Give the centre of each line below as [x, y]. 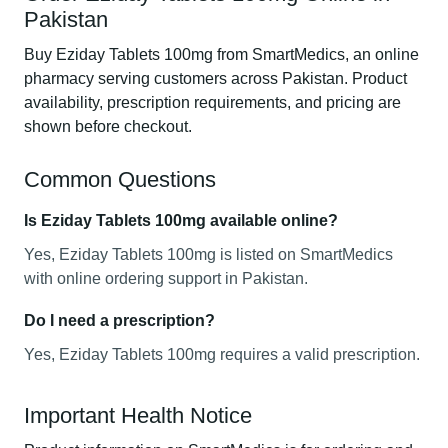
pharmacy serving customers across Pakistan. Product [215, 78]
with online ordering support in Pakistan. [166, 278]
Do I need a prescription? [119, 320]
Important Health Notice [138, 415]
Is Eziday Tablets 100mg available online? [181, 220]
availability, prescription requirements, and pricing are [212, 102]
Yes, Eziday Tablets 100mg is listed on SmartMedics [208, 254]
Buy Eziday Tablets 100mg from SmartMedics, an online [221, 54]
